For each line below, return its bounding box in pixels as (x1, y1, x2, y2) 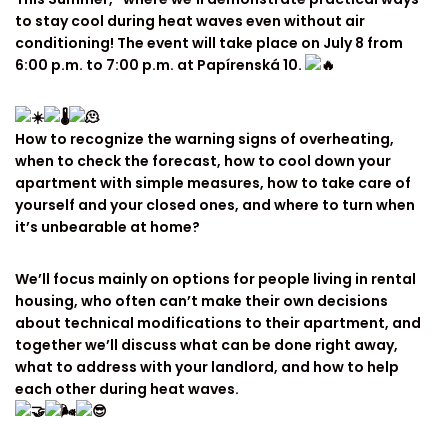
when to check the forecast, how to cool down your (15, 150, 391, 171)
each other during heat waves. (15, 378, 239, 399)
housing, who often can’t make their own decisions (15, 290, 388, 311)
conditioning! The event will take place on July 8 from (15, 32, 403, 53)
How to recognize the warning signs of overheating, (15, 128, 394, 149)
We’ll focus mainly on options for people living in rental (15, 268, 416, 289)
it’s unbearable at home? (15, 216, 200, 237)
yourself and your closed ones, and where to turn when (15, 194, 415, 215)
